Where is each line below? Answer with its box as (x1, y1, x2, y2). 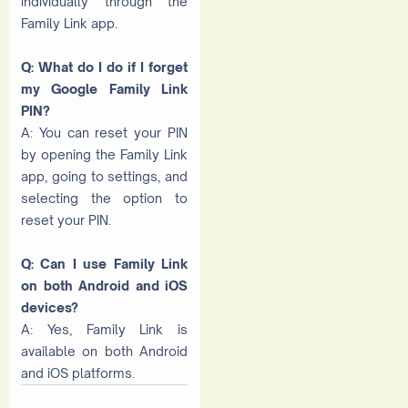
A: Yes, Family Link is (21, 321, 188, 337)
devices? (21, 299, 78, 315)
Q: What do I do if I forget (21, 58, 188, 75)
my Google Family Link (21, 80, 188, 97)
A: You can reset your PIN (21, 124, 188, 140)
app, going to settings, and (21, 168, 188, 184)
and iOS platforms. (21, 364, 135, 381)
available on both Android (21, 342, 188, 359)
